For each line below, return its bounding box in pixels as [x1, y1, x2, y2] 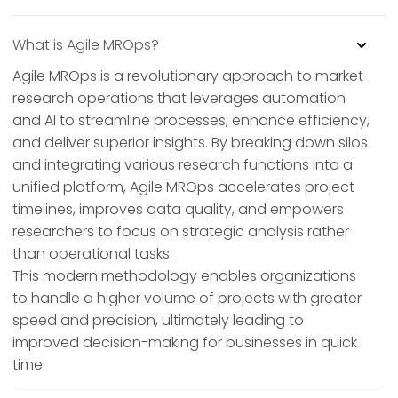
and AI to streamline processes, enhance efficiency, [12, 110, 370, 131]
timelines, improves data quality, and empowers [12, 199, 344, 220]
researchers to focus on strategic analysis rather [12, 221, 349, 243]
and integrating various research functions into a [12, 155, 353, 176]
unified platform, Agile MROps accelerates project [12, 177, 354, 198]
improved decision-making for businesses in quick [12, 332, 357, 354]
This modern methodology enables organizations [12, 266, 356, 287]
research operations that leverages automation [12, 88, 346, 109]
